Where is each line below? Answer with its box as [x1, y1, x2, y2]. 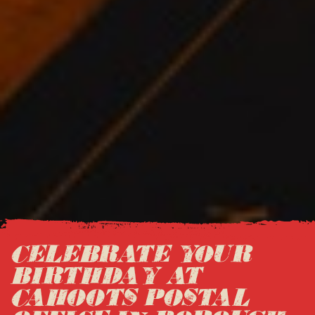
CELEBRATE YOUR [10, 238, 251, 269]
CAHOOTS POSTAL [10, 282, 248, 313]
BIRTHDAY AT [10, 260, 200, 291]
